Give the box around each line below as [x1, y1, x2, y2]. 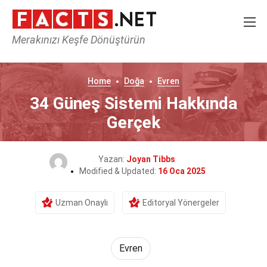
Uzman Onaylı [55, 198, 108, 207]
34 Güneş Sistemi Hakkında [30, 94, 237, 113]
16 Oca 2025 [158, 166, 206, 176]
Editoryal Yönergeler [142, 198, 219, 207]
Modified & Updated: [79, 166, 158, 176]
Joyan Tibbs [126, 154, 175, 164]
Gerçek [107, 113, 160, 132]
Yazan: [98, 154, 126, 164]
